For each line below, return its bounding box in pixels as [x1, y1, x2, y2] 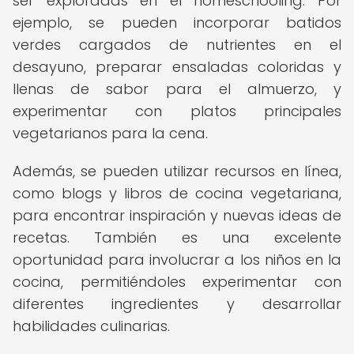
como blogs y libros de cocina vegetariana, [13, 183, 341, 203]
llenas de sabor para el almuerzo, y [13, 79, 341, 99]
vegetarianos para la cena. [13, 123, 208, 143]
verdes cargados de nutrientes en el [13, 35, 341, 55]
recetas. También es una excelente [13, 228, 341, 247]
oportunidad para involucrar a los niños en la [13, 250, 341, 269]
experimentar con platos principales [13, 101, 341, 121]
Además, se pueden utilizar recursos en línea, [13, 161, 341, 181]
